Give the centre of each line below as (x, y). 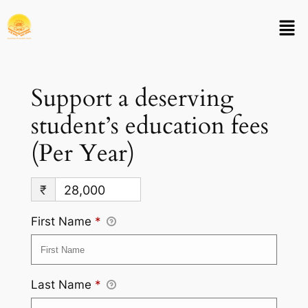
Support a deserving (132, 99)
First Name (63, 222)
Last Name (63, 285)
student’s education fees (150, 126)
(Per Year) (82, 154)
